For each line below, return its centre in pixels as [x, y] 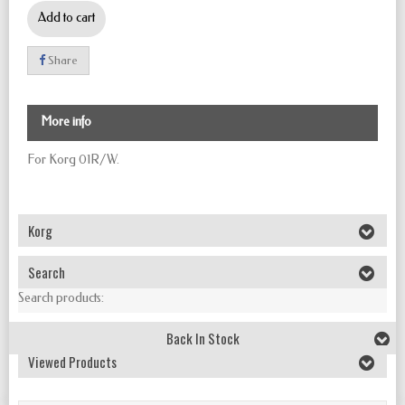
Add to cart [66, 18]
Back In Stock [202, 339]
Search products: [61, 298]
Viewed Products [72, 362]
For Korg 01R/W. [73, 160]
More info [66, 122]
